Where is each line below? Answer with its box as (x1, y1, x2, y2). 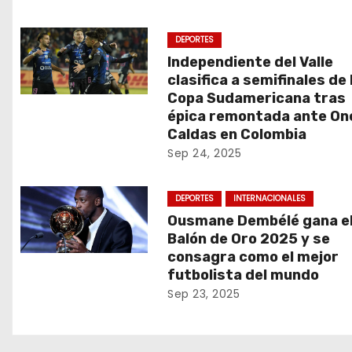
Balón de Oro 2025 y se (167, 230, 331, 247)
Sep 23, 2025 (167, 286, 240, 302)
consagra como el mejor (167, 248, 339, 266)
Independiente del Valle (167, 53, 334, 71)
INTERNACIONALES (233, 192, 306, 204)
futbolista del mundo (167, 266, 320, 284)
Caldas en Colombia (167, 126, 307, 143)
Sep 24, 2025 (167, 145, 242, 161)
